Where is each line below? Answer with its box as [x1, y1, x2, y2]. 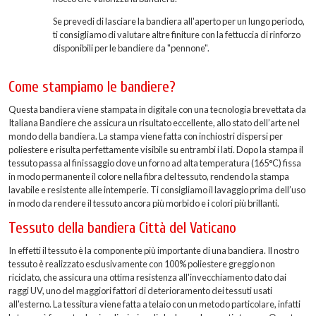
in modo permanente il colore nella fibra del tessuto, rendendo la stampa [8, 171, 289, 183]
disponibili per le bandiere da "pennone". [53, 42, 209, 54]
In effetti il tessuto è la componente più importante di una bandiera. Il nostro [8, 245, 299, 257]
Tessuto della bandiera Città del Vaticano [8, 219, 236, 238]
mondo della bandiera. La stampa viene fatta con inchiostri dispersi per [8, 130, 283, 142]
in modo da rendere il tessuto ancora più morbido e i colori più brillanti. [8, 197, 279, 209]
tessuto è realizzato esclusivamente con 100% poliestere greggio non [8, 258, 275, 270]
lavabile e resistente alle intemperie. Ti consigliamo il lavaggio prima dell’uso [8, 184, 305, 196]
